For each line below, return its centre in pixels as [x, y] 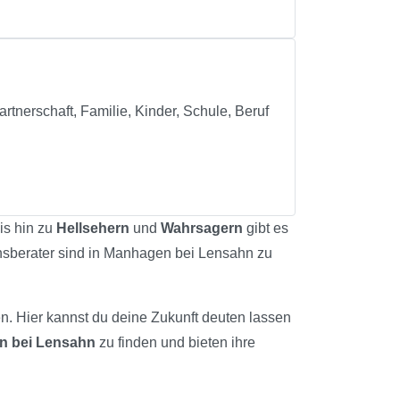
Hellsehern [93, 228]
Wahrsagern [202, 228]
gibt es [266, 228]
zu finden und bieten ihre [175, 342]
